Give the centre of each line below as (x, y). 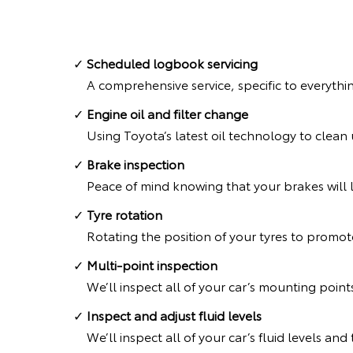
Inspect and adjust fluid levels (174, 315)
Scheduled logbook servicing (172, 63)
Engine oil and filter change (167, 113)
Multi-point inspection (152, 265)
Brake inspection (136, 164)
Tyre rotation (124, 214)
